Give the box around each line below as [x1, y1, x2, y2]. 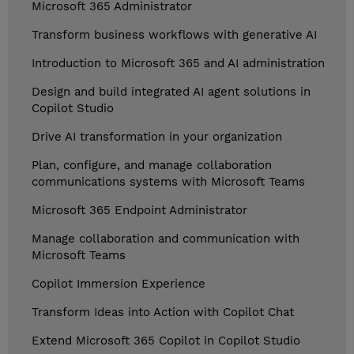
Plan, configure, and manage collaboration [32, 158, 272, 173]
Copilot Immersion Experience [32, 277, 205, 292]
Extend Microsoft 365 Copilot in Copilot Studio [32, 333, 300, 348]
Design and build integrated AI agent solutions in [32, 85, 311, 100]
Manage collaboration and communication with [32, 232, 299, 247]
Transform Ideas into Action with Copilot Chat [32, 305, 294, 320]
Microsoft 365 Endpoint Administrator [32, 203, 247, 218]
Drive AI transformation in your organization [32, 130, 282, 145]
